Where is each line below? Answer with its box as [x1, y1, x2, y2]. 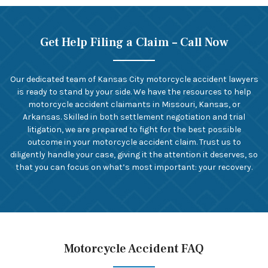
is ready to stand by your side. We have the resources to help [17, 87, 251, 97]
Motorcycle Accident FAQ [64, 241, 204, 257]
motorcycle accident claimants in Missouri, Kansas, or [28, 99, 240, 109]
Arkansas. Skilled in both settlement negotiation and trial [23, 112, 245, 122]
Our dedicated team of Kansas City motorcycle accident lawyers [10, 74, 258, 84]
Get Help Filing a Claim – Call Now [39, 35, 229, 50]
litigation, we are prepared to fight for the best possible [27, 124, 241, 135]
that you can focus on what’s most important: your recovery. [16, 162, 252, 172]
